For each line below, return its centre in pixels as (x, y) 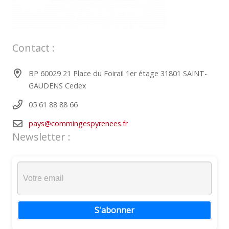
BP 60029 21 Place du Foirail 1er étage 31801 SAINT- (118, 73)
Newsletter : (41, 136)
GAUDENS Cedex (58, 85)
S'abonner (114, 210)
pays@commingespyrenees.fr (78, 123)
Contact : (33, 48)
